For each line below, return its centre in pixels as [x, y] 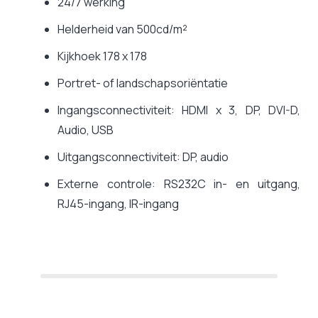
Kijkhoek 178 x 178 [102, 56]
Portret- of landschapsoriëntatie [143, 83]
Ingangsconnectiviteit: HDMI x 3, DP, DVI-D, [179, 110]
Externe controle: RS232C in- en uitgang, [179, 184]
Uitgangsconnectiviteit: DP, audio [143, 157]
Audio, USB [86, 130]
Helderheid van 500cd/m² [122, 29]
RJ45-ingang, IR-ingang [118, 204]
